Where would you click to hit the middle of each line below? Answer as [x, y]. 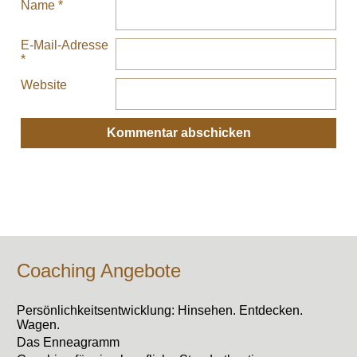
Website [44, 85]
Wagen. [39, 325]
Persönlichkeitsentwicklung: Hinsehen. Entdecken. [160, 311]
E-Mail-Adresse [65, 45]
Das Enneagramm [69, 343]
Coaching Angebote [99, 271]
